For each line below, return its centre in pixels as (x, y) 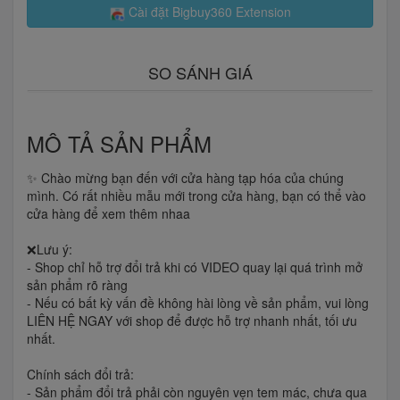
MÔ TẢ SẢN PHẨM (119, 143)
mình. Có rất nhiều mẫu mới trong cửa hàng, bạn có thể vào (196, 195)
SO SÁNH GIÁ (200, 72)
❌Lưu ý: (50, 249)
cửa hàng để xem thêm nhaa (108, 213)
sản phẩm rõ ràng (77, 284)
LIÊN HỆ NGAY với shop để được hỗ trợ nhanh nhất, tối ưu (192, 320)
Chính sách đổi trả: (80, 374)
